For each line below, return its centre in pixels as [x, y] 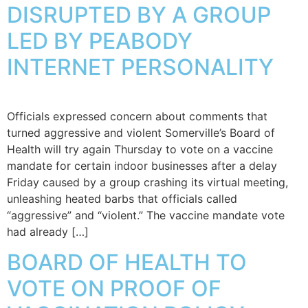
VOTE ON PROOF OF [114, 289]
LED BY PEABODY [100, 41]
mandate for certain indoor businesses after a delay [142, 165]
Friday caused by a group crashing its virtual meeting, [147, 182]
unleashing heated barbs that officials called [122, 198]
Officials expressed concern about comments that [137, 116]
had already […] [48, 231]
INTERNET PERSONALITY [140, 67]
